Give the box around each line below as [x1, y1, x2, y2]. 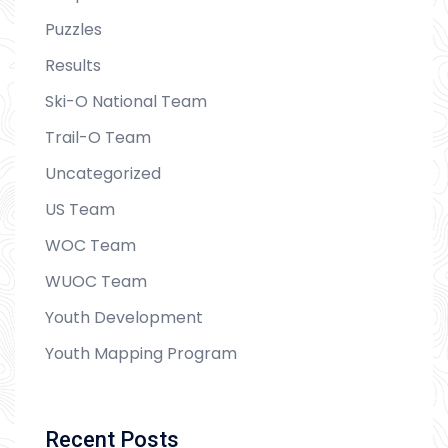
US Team [45, 198, 115, 222]
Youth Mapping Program [45, 342, 237, 366]
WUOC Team [45, 270, 147, 294]
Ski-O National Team [45, 90, 207, 114]
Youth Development [45, 306, 203, 330]
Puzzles [45, 18, 102, 42]
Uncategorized [45, 162, 161, 186]
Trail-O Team [45, 126, 151, 150]
